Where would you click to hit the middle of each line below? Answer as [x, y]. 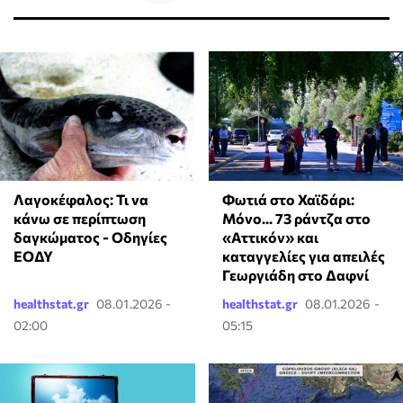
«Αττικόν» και [270, 237]
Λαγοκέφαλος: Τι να [81, 199]
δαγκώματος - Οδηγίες [90, 237]
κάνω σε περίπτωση [80, 218]
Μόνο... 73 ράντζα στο [296, 218]
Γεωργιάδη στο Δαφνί [295, 274]
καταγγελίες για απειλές [303, 255]
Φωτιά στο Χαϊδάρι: [288, 199]
